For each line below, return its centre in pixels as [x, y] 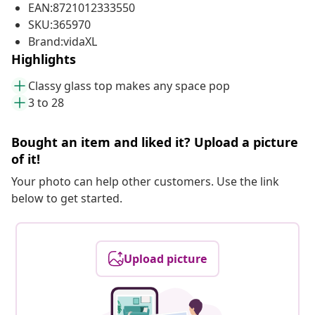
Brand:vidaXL [63, 42]
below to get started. [67, 199]
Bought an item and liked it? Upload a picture [155, 142]
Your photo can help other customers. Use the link [145, 182]
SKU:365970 [59, 25]
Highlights [44, 59]
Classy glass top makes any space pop [129, 86]
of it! [26, 159]
